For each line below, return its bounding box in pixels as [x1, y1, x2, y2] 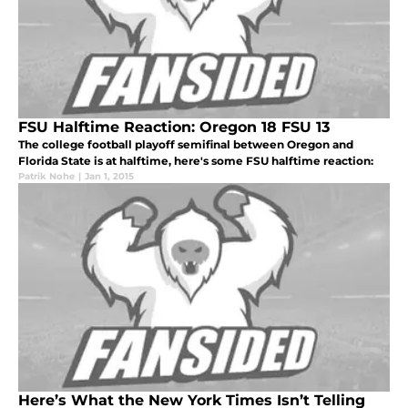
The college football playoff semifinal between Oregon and [18, 138, 353, 152]
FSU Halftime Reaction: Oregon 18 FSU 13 [18, 118, 330, 137]
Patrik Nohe [18, 170, 75, 183]
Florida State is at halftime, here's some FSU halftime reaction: [18, 154, 373, 168]
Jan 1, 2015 [85, 170, 134, 183]
